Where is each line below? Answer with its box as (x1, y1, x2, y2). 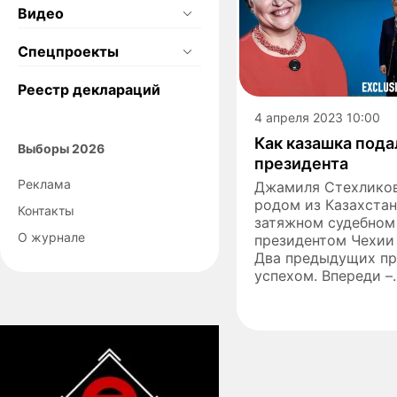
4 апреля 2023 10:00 (254, 109, 380, 125)
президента (254, 153, 348, 173)
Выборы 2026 (18, 140, 105, 156)
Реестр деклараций (18, 80, 160, 98)
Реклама (18, 175, 71, 191)
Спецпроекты (18, 42, 119, 60)
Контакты (18, 202, 74, 218)
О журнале (18, 229, 85, 245)
